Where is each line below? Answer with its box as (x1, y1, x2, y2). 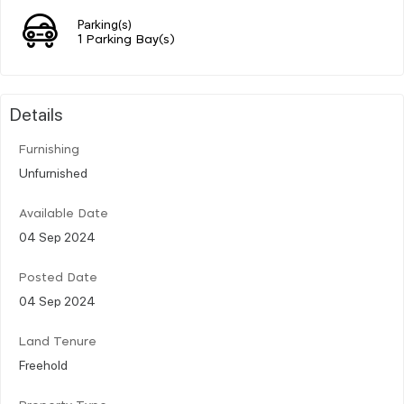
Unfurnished (19, 163, 87, 180)
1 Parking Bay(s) (78, 33, 175, 46)
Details (10, 101, 63, 125)
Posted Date (19, 271, 97, 284)
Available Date (19, 207, 108, 220)
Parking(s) (78, 14, 132, 32)
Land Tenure (19, 335, 96, 348)
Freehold (19, 355, 68, 372)
